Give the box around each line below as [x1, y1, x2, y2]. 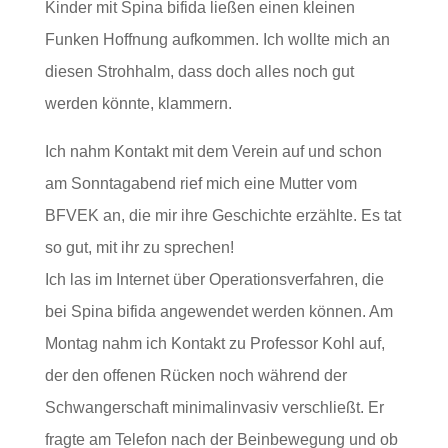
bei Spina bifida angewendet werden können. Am [44, 303, 393, 321]
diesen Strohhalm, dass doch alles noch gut [44, 63, 354, 81]
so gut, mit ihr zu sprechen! [44, 239, 234, 257]
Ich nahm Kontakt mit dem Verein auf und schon [44, 143, 382, 161]
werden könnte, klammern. [44, 95, 232, 113]
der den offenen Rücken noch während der [44, 367, 347, 385]
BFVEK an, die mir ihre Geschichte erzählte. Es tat [44, 207, 401, 225]
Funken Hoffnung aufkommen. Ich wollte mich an [44, 31, 390, 49]
